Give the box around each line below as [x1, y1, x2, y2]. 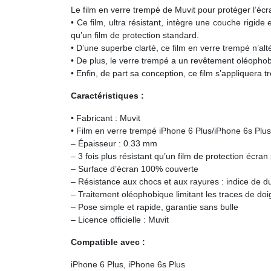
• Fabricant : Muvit [71, 113, 140, 123]
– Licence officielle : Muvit [71, 215, 169, 224]
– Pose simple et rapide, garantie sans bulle [71, 202, 238, 212]
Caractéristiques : [71, 91, 144, 100]
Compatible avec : [71, 237, 145, 247]
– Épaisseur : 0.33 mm [71, 139, 157, 148]
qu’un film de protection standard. [71, 30, 199, 40]
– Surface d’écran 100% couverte [71, 164, 198, 174]
